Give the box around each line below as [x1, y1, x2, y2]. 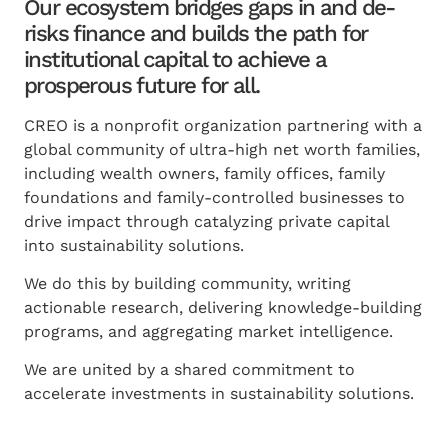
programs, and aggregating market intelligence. [24, 321, 393, 341]
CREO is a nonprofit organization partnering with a [24, 115, 422, 135]
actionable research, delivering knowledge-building [24, 297, 422, 317]
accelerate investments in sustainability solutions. [24, 384, 414, 404]
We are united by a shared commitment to [24, 360, 355, 380]
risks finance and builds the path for [24, 19, 368, 46]
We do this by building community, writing [24, 273, 351, 293]
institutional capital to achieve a [24, 45, 327, 72]
